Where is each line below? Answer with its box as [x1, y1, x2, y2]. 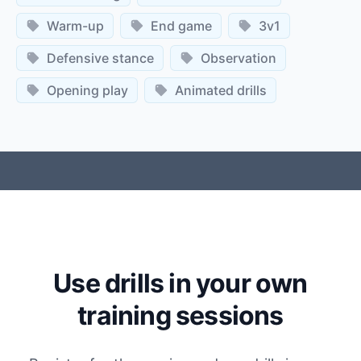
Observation [201, 49, 276, 66]
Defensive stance [47, 49, 154, 66]
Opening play [47, 81, 128, 98]
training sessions [77, 299, 284, 331]
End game [151, 17, 212, 34]
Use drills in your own [53, 267, 308, 299]
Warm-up [47, 17, 104, 34]
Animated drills [175, 81, 267, 98]
